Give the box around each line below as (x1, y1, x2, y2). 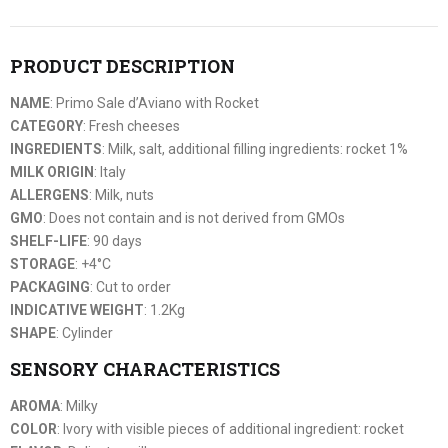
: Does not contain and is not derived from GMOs (43, 209, 345, 226)
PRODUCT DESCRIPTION (10, 54, 235, 79)
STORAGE (10, 255, 75, 272)
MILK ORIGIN (10, 163, 94, 180)
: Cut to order (90, 278, 171, 295)
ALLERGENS (10, 186, 89, 203)
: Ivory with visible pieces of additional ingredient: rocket (57, 420, 404, 437)
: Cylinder (56, 324, 113, 341)
